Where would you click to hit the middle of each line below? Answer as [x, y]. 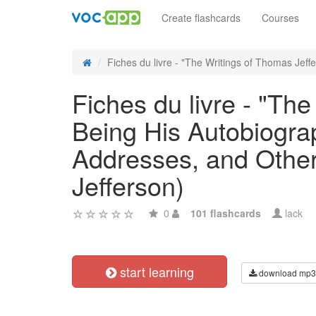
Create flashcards [201, 18]
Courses [280, 18]
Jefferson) [128, 185]
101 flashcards [226, 213]
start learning [155, 272]
